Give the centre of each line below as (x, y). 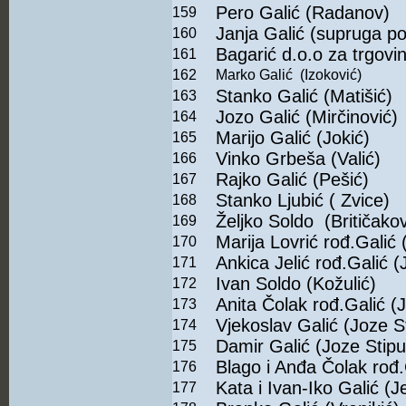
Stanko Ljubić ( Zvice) (303, 201)
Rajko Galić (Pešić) (292, 180)
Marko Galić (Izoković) (289, 75)
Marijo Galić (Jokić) (293, 138)
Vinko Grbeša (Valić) (298, 159)
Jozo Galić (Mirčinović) (307, 117)
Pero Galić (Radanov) (303, 13)
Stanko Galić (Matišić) (304, 97)
